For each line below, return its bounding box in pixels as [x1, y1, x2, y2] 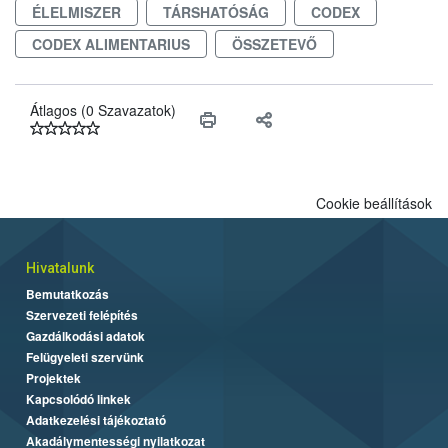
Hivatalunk [26, 259, 94, 276]
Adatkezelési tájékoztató [26, 410, 166, 429]
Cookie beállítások [316, 192, 432, 213]
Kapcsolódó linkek [26, 389, 131, 408]
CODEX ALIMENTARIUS [32, 33, 190, 54]
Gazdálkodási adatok [26, 326, 145, 345]
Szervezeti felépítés [26, 305, 138, 324]
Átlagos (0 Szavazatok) [30, 99, 176, 120]
